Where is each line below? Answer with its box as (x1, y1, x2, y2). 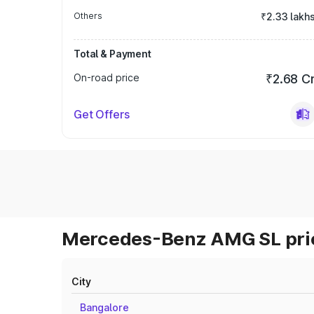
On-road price (74, 71, 139, 83)
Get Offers (74, 107, 130, 121)
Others (74, 11, 102, 21)
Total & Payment (74, 48, 151, 60)
